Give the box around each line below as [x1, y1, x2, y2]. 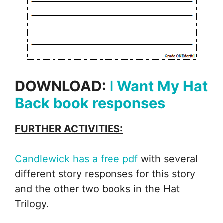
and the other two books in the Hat [15, 183, 180, 195]
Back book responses [15, 94, 165, 112]
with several [138, 153, 198, 165]
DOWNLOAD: [15, 77, 110, 95]
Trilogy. [15, 198, 49, 210]
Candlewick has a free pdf [15, 153, 138, 165]
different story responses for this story [15, 168, 195, 180]
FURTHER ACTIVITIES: [15, 123, 123, 135]
